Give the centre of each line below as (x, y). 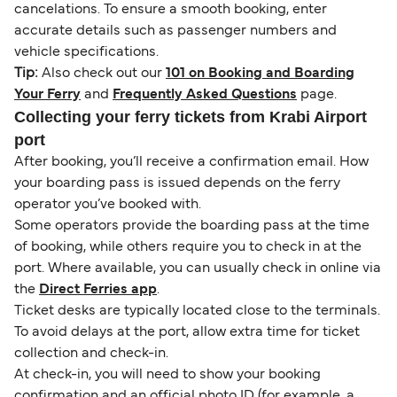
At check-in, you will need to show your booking (167, 375)
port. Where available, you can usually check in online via (198, 269)
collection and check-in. (91, 354)
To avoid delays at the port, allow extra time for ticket (187, 333)
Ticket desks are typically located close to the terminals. (197, 311)
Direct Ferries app (98, 290)
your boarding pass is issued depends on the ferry (177, 184)
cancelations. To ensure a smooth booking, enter (171, 10)
